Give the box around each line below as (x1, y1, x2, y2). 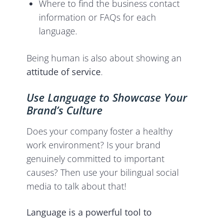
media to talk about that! (27, 180, 129, 192)
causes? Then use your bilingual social (27, 166, 179, 179)
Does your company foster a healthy (27, 125, 173, 137)
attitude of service (27, 66, 101, 78)
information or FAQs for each (39, 11, 157, 24)
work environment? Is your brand (27, 139, 161, 151)
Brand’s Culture (27, 103, 103, 118)
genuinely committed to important (27, 153, 165, 165)
